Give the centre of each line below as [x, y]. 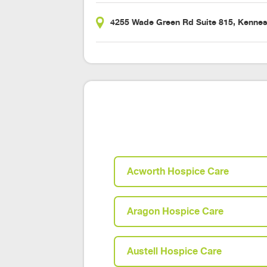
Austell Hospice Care [175, 252]
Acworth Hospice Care [178, 172]
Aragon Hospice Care [176, 212]
